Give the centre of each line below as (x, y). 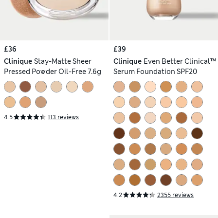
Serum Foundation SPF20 (155, 71)
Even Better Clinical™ (180, 61)
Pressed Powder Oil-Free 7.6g (53, 71)
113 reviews (63, 117)
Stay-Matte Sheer (63, 61)
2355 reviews (175, 195)
